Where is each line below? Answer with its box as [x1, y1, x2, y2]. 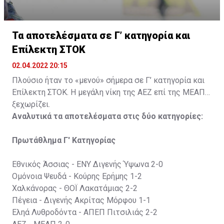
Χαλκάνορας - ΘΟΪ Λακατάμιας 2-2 [12, 183, 137, 193]
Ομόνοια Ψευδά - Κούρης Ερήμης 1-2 [12, 171, 142, 181]
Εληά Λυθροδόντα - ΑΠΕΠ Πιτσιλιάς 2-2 [12, 207, 157, 217]
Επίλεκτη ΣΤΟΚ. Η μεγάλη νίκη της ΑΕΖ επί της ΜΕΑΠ [12, 87, 205, 97]
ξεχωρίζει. [12, 99, 50, 109]
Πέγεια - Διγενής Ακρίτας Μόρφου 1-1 [12, 195, 150, 205]
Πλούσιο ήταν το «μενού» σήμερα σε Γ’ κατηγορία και [12, 75, 204, 85]
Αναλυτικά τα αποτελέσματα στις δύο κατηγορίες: [12, 111, 203, 121]
